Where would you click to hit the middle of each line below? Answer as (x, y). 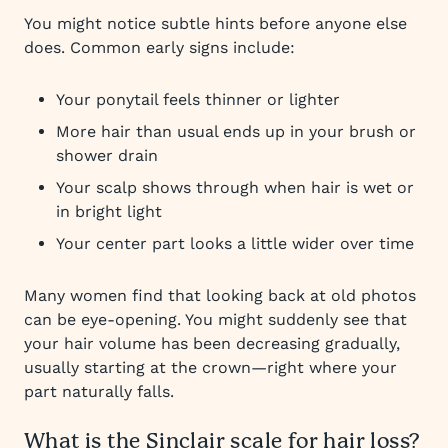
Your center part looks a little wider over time (235, 243)
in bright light (109, 211)
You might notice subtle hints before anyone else (215, 23)
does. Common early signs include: (159, 47)
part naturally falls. (99, 391)
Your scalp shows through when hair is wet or (235, 187)
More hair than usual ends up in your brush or (236, 131)
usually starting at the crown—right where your (210, 367)
